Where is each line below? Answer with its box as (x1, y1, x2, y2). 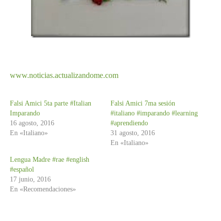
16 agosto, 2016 (10, 119, 54, 127)
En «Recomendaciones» (10, 185, 76, 193)
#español (10, 165, 34, 173)
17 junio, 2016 (10, 175, 51, 183)
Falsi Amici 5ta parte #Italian (10, 99, 91, 107)
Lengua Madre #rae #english (10, 155, 89, 163)
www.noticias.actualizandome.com (10, 71, 118, 79)
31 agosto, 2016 (110, 129, 155, 137)
